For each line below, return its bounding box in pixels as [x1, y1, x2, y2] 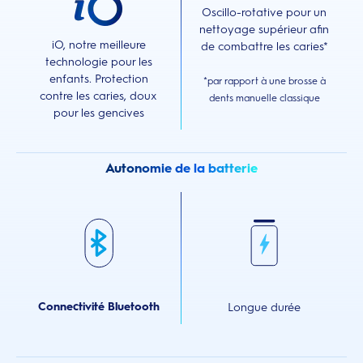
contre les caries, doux [40, 88, 157, 103]
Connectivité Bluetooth [37, 300, 160, 314]
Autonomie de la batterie [105, 160, 258, 176]
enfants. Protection [49, 71, 148, 86]
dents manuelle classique [208, 92, 320, 105]
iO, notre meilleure [51, 37, 146, 52]
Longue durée [228, 300, 301, 314]
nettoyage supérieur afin [199, 23, 329, 37]
